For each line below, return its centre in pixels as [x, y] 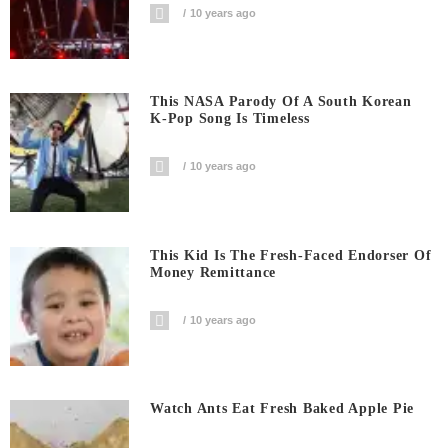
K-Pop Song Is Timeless [230, 119]
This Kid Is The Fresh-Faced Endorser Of [291, 255]
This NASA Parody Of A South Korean [281, 102]
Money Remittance [213, 272]
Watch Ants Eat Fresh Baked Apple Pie [282, 409]
